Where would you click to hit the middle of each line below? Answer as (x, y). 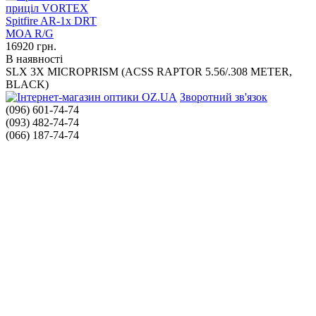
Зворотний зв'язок (224, 97)
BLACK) (27, 85)
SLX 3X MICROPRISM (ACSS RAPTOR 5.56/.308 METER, (149, 72)
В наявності (34, 59)
